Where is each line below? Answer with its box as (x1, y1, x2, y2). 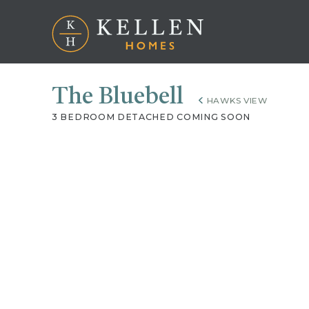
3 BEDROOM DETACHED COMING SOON (52, 112, 250, 123)
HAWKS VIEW (206, 95, 268, 106)
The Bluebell (52, 86, 189, 110)
